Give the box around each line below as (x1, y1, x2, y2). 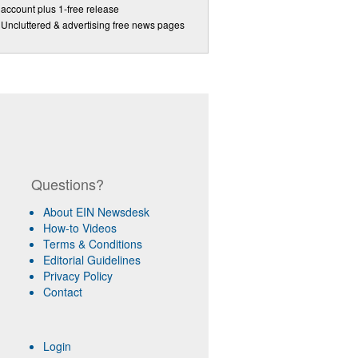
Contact (42, 284, 82, 300)
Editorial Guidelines (42, 252, 141, 268)
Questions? (30, 173, 104, 194)
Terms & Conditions (42, 236, 142, 252)
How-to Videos (42, 220, 117, 236)
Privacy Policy (42, 268, 113, 284)
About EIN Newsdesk (42, 204, 149, 220)
